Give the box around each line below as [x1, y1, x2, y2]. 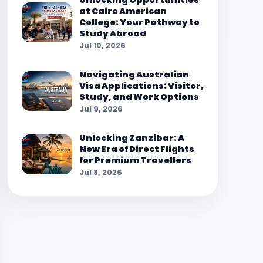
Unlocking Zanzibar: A [79, 132, 184, 144]
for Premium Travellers [79, 154, 191, 166]
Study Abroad [79, 28, 146, 39]
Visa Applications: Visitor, [79, 80, 204, 92]
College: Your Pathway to [79, 16, 200, 28]
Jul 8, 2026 [79, 167, 122, 177]
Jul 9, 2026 [79, 104, 123, 114]
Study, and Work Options [79, 91, 199, 103]
